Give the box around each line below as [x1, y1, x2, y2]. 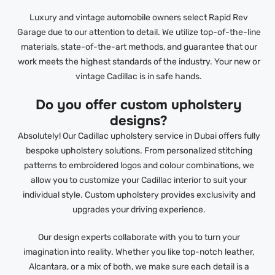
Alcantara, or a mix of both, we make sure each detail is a [28, 261, 249, 272]
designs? [110, 112, 168, 130]
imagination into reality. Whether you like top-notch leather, [23, 246, 255, 257]
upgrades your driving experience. [72, 204, 206, 215]
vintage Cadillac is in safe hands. [76, 71, 203, 82]
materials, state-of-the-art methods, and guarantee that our [20, 41, 257, 52]
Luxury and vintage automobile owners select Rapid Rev [29, 12, 249, 23]
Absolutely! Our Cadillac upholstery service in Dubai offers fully [17, 130, 260, 141]
